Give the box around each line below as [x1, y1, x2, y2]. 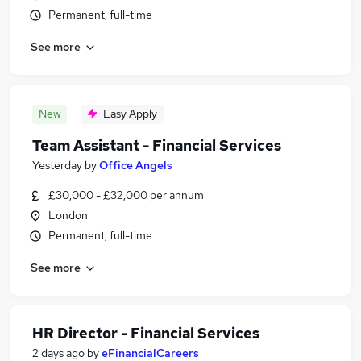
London [48, 208, 88, 222]
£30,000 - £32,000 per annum [48, 188, 204, 202]
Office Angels [99, 158, 172, 172]
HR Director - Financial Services [32, 324, 259, 342]
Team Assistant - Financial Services [32, 136, 281, 155]
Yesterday [32, 158, 82, 172]
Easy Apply [103, 106, 157, 121]
